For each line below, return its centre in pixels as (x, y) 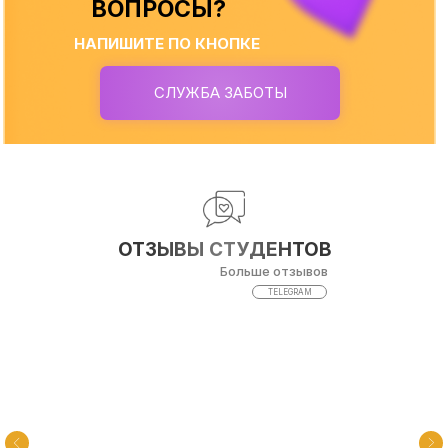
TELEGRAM (289, 292)
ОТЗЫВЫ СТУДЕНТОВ (224, 249)
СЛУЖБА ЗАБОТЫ (220, 92)
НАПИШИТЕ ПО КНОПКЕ (167, 43)
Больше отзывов (274, 271)
